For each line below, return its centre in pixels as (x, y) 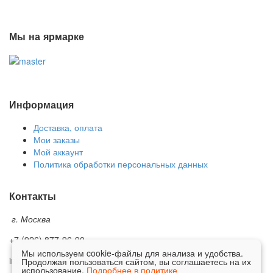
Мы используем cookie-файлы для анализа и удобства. (132, 253)
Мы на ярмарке (47, 36)
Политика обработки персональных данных (121, 164)
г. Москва (30, 219)
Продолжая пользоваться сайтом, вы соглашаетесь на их (136, 261)
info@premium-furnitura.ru (60, 260)
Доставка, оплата (68, 128)
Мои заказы (57, 140)
